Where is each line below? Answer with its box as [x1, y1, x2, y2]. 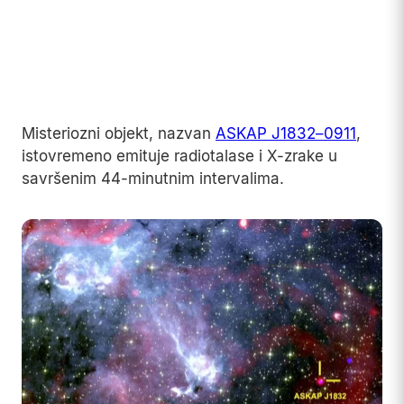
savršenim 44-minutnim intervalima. [22, 169, 284, 188]
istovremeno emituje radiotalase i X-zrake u [22, 146, 337, 165]
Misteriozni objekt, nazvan [22, 124, 216, 142]
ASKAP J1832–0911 [216, 124, 356, 142]
